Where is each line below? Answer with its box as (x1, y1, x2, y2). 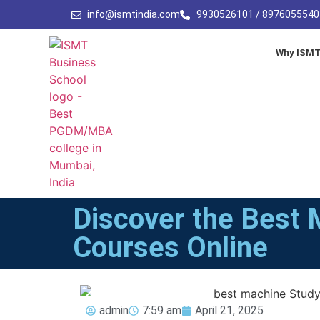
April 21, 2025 (195, 303, 264, 317)
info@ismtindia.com (87, 9, 181, 20)
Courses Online (73, 231, 268, 264)
